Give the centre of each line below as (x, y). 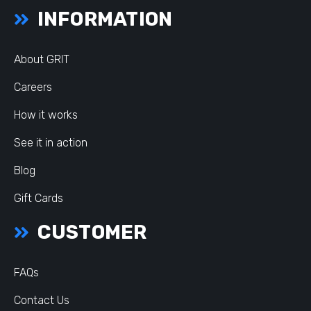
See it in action (51, 143)
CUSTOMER (90, 232)
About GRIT (42, 59)
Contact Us (42, 300)
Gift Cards (39, 198)
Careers (33, 87)
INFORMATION (103, 19)
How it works (46, 115)
